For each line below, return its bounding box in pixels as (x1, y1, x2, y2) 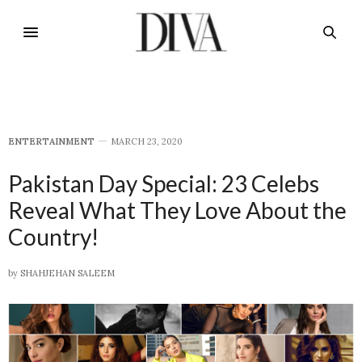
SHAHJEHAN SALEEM (20, 267, 115, 280)
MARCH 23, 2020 (111, 136, 183, 148)
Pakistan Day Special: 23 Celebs (8, 170, 319, 198)
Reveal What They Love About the (8, 196, 347, 225)
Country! (8, 223, 99, 251)
